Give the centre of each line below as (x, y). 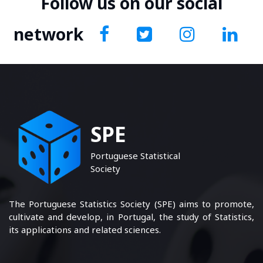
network (50, 34)
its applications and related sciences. (85, 229)
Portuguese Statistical (136, 156)
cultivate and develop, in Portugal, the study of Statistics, (131, 216)
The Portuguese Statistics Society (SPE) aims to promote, (131, 203)
